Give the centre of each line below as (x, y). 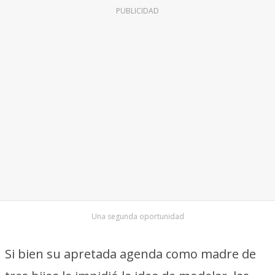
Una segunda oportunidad (137, 216)
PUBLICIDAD (137, 11)
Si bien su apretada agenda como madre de (130, 254)
